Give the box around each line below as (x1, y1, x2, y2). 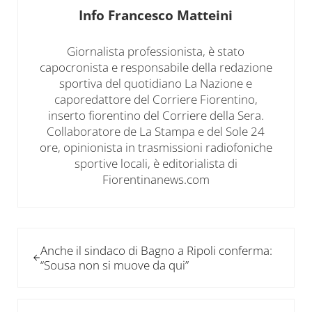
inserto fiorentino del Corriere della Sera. (47, 107, 264, 123)
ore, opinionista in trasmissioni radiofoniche (39, 139, 272, 155)
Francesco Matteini (108, 6, 233, 24)
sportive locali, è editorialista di (74, 155, 237, 171)
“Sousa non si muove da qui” (40, 256, 189, 273)
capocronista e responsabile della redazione (39, 58, 272, 75)
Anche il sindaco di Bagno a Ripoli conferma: (40, 242, 272, 258)
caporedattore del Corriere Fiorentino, (54, 91, 258, 107)
